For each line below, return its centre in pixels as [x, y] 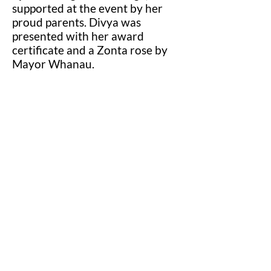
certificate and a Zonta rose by [90, 50]
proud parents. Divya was [77, 22]
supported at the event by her [87, 8]
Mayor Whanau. [53, 64]
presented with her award [78, 36]
